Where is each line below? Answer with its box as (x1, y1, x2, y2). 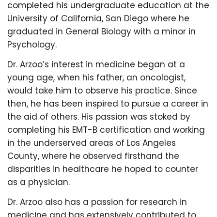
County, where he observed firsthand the (7, 150, 179, 162)
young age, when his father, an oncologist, (7, 71, 186, 83)
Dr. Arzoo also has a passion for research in (7, 196, 187, 208)
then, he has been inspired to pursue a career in (7, 97, 208, 109)
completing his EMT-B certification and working (7, 124, 205, 136)
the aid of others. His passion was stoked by (7, 110, 190, 123)
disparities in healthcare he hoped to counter (7, 163, 198, 175)
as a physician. (7, 176, 70, 188)
